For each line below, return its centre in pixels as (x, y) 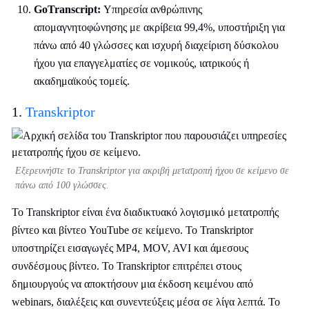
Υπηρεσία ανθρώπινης (151, 9)
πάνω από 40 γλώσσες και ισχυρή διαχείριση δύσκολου (156, 45)
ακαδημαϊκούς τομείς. (82, 81)
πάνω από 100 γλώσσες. (62, 185)
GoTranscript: (67, 9)
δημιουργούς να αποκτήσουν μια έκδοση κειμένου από (132, 284)
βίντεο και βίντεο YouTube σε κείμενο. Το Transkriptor (132, 230)
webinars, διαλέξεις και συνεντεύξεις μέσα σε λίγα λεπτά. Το (146, 302)
